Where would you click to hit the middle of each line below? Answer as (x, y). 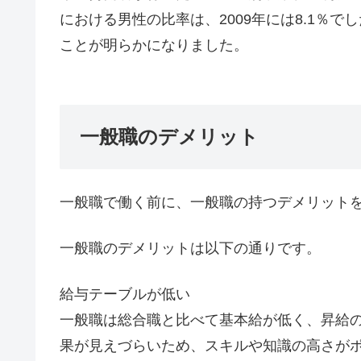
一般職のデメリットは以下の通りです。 (190, 249)
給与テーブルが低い (125, 295)
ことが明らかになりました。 (154, 46)
